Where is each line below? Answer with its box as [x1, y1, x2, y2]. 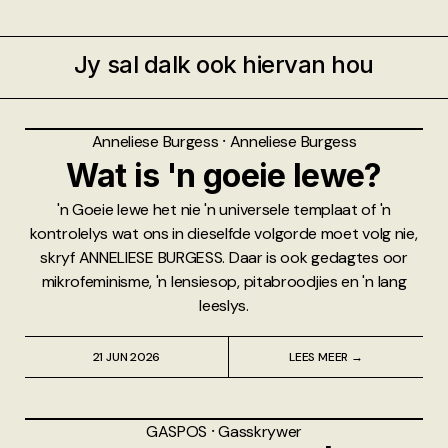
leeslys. [199, 295, 249, 317]
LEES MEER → [289, 349, 363, 366]
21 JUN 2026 [92, 349, 161, 366]
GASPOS [145, 421, 211, 443]
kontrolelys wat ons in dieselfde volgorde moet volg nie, [30, 223, 418, 245]
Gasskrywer [218, 421, 303, 443]
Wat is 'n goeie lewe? [66, 156, 382, 196]
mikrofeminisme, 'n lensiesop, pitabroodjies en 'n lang [41, 271, 407, 293]
